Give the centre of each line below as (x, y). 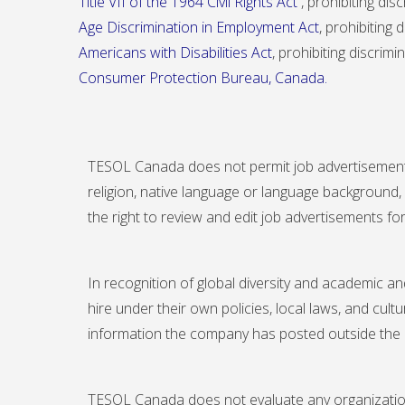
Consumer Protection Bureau (174, 78)
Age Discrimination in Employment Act (199, 28)
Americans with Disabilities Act (175, 53)
